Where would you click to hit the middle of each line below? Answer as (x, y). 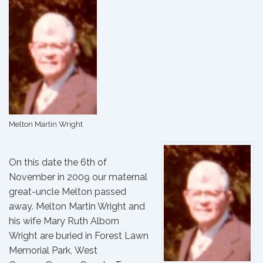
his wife (26, 221)
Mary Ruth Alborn (81, 221)
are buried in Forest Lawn (93, 236)
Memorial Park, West (53, 251)
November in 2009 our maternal (78, 177)
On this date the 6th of (58, 163)
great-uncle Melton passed (68, 192)
